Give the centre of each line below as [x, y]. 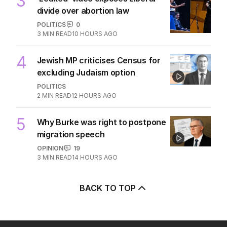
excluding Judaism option [86, 72]
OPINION [50, 148]
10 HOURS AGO [94, 33]
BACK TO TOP [107, 188]
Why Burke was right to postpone [101, 122]
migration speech [71, 134]
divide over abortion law [83, 10]
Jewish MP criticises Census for [99, 60]
